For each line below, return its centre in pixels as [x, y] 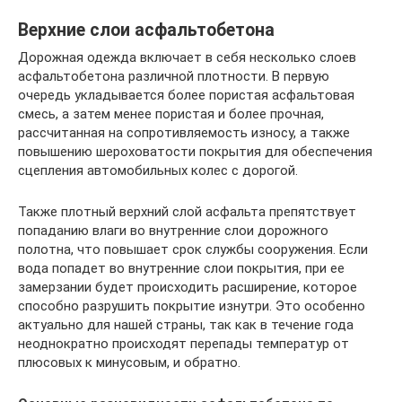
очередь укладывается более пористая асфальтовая [186, 95]
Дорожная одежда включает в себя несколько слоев [187, 57]
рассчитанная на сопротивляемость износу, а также [184, 132]
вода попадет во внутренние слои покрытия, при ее [181, 268]
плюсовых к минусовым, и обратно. [129, 362]
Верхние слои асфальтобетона [146, 30]
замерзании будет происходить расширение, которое [188, 287]
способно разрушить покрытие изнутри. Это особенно [192, 306]
